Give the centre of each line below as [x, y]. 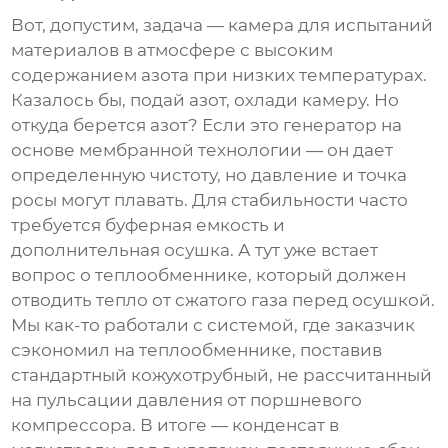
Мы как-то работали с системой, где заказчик [213, 325]
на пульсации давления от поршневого [187, 400]
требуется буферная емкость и [148, 225]
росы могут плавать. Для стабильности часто [210, 200]
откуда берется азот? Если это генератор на [207, 125]
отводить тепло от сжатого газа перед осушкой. [223, 300]
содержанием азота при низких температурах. [219, 75]
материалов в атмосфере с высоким [172, 50]
